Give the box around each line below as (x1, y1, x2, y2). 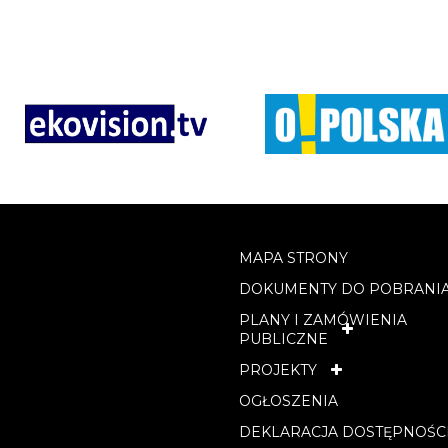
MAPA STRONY (238, 248, 348, 267)
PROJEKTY (238, 360, 317, 379)
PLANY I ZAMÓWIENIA (238, 310, 407, 329)
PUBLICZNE (238, 329, 328, 348)
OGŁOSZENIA (238, 391, 338, 410)
